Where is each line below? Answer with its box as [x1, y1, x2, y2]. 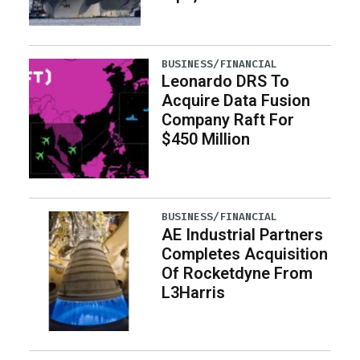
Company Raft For [162, 110, 295, 130]
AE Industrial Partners [162, 224, 324, 244]
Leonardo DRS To [162, 72, 290, 92]
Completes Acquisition [162, 243, 329, 264]
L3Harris [162, 282, 226, 302]
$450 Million [162, 129, 251, 149]
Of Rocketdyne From [162, 263, 313, 283]
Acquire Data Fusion [162, 91, 311, 111]
